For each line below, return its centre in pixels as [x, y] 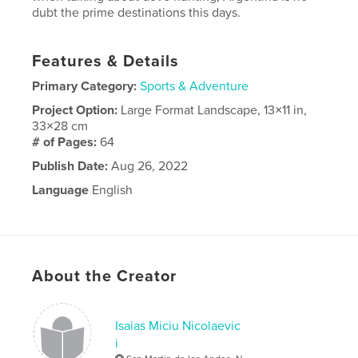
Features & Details [106, 61]
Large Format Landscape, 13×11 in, [214, 110]
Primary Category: [85, 86]
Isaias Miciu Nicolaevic [178, 326]
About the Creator [105, 276]
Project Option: [77, 110]
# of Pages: [66, 142]
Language [61, 190]
